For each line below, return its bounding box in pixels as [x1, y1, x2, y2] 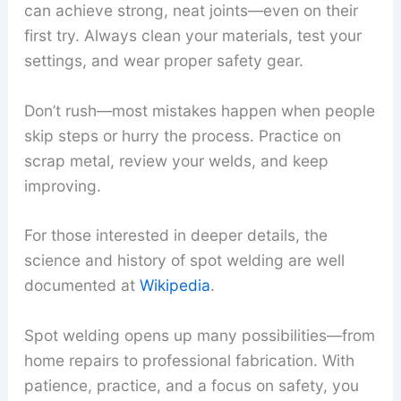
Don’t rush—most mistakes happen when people [23, 100, 375, 120]
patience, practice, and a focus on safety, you [23, 375, 359, 395]
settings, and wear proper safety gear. [23, 50, 303, 70]
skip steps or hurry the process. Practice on [23, 125, 341, 145]
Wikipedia [139, 276, 210, 295]
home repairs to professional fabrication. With [23, 350, 354, 370]
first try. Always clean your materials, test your [23, 25, 362, 45]
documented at [23, 276, 140, 295]
